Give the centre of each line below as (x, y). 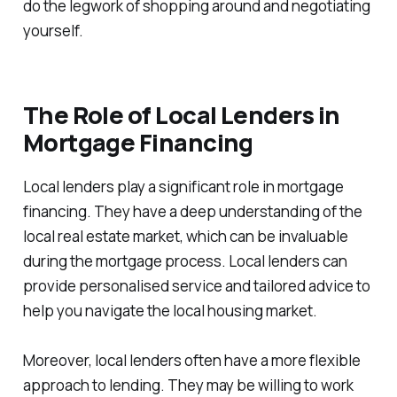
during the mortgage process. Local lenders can (185, 261)
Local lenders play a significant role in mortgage (183, 186)
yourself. (53, 31)
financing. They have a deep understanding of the (192, 211)
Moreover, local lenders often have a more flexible (191, 360)
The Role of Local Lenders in (181, 115)
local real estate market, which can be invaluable (185, 236)
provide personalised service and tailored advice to (196, 285)
